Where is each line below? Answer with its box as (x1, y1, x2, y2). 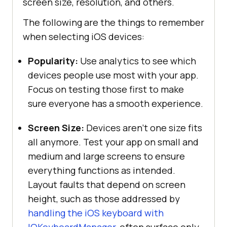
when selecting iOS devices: (23, 30, 144, 43)
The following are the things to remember (23, 16, 204, 28)
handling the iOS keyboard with (28, 206, 164, 219)
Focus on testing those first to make (28, 83, 184, 95)
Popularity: (28, 54, 78, 67)
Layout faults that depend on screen (28, 178, 185, 191)
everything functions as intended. (28, 164, 175, 176)
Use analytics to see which (78, 54, 196, 67)
